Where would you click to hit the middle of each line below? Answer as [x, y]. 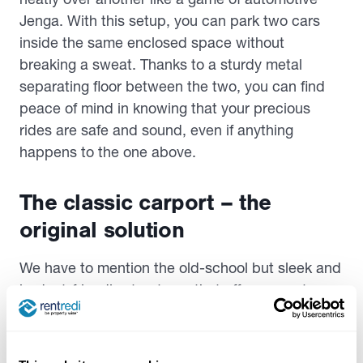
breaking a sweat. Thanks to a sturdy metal [161, 64]
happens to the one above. [108, 152]
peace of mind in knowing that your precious [165, 108]
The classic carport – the [145, 203]
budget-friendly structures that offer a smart [163, 290]
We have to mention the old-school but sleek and [180, 268]
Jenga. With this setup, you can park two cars [170, 21]
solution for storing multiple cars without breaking [181, 312]
